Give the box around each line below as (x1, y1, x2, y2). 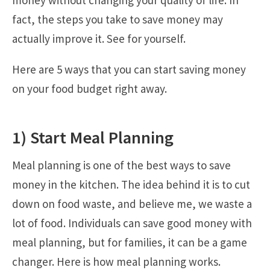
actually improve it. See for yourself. (12, 31, 186, 46)
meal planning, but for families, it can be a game (12, 235, 247, 250)
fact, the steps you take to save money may (12, 12, 223, 27)
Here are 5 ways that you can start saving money (12, 62, 246, 77)
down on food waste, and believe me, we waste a (12, 196, 252, 212)
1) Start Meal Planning (12, 126, 174, 148)
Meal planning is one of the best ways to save (12, 158, 231, 173)
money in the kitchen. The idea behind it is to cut (12, 177, 250, 192)
